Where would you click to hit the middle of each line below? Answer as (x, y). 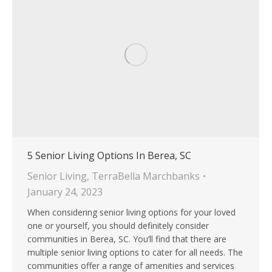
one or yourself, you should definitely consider (118, 226)
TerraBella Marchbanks (146, 176)
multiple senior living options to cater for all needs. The (135, 253)
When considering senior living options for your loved (131, 212)
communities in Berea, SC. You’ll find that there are (127, 239)
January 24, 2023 (65, 192)
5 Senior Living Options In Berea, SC (109, 156)
